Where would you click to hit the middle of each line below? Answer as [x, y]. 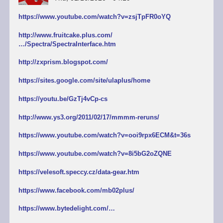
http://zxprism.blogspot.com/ [63, 62]
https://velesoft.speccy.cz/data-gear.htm [79, 172]
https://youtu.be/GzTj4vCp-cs [63, 99]
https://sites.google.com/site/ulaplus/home [84, 81]
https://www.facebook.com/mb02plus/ [76, 190]
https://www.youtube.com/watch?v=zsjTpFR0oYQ [94, 16]
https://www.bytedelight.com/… [66, 209]
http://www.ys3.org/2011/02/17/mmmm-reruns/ [89, 117]
